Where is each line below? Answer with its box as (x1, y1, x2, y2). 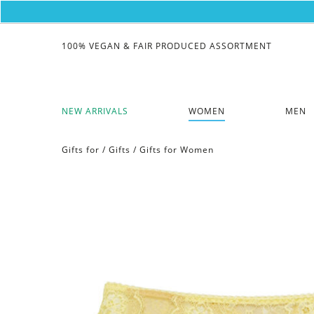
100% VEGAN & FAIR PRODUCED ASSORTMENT (61, 40, 272, 53)
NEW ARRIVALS (61, 104, 128, 117)
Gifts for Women (139, 143, 214, 156)
